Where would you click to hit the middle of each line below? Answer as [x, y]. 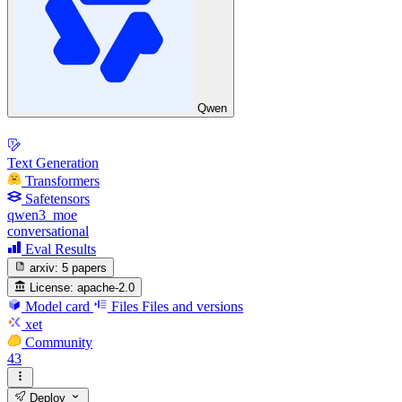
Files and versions [192, 307]
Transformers [62, 180]
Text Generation [53, 162]
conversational [48, 231]
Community [59, 343]
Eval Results [61, 249]
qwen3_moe [42, 214]
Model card [57, 307]
